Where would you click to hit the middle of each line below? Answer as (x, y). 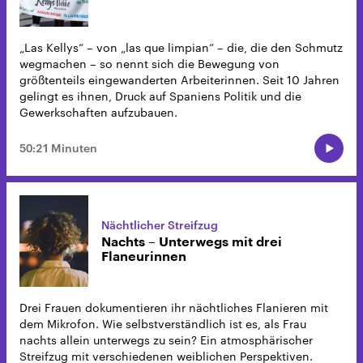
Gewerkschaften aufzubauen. (98, 113)
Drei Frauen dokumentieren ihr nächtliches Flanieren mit (174, 308)
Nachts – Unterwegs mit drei (192, 242)
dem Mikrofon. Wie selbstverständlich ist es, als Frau (163, 324)
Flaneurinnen (144, 256)
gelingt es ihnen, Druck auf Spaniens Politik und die (160, 96)
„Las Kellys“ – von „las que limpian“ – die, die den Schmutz (181, 48)
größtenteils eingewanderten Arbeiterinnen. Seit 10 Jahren (179, 80)
